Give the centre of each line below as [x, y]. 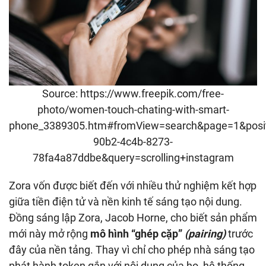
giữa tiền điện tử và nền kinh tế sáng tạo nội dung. [126, 202]
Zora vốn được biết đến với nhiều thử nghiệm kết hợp [133, 186]
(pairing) [205, 234]
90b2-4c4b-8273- [133, 142]
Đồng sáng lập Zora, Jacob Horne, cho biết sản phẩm [133, 218]
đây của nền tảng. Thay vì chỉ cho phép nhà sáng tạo [132, 250]
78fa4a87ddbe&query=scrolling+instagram [133, 158]
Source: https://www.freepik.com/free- [133, 94]
